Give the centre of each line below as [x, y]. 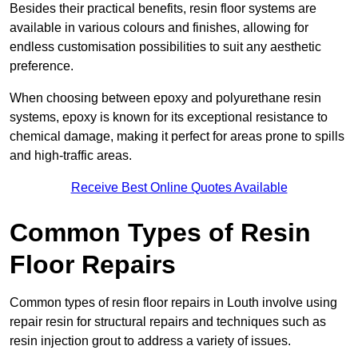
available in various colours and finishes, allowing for [159, 28]
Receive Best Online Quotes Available [179, 188]
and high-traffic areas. [71, 156]
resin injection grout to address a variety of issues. [150, 341]
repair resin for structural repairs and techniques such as [168, 322]
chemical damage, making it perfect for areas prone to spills [177, 137]
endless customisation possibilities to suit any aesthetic [165, 47]
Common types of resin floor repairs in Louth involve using [173, 303]
